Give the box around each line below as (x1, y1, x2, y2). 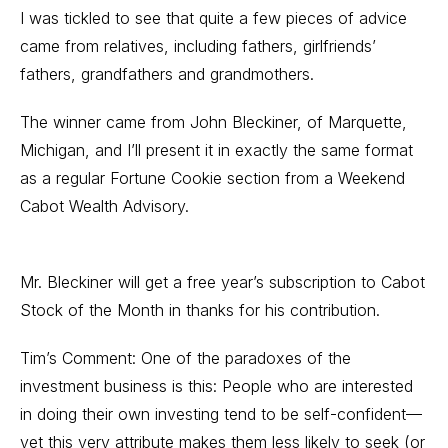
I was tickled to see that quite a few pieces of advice (20, 8, 407, 28)
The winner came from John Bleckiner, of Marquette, (20, 112, 407, 132)
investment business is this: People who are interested (20, 376, 413, 396)
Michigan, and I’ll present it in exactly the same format (20, 140, 413, 160)
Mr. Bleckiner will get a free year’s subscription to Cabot (20, 272, 425, 292)
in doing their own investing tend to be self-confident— (20, 404, 422, 424)
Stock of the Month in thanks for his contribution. (20, 300, 380, 320)
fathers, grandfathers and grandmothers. (20, 64, 314, 84)
